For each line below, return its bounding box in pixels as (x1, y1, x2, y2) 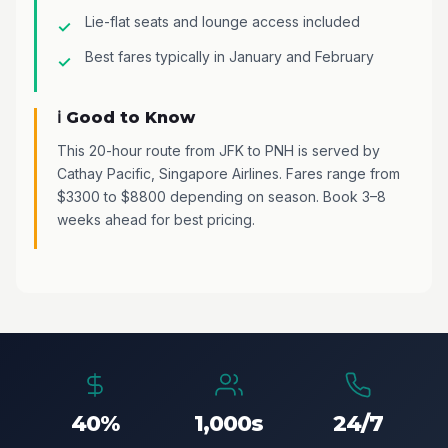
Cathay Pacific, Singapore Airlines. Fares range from (57, 164, 400, 182)
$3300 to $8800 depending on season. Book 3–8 (57, 187, 386, 205)
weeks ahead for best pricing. (57, 210, 255, 228)
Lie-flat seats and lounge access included (85, 12, 360, 30)
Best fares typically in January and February (85, 47, 374, 65)
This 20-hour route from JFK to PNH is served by (57, 141, 380, 159)
